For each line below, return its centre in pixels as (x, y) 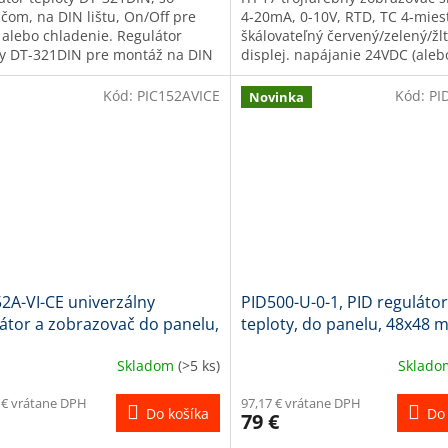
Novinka (276, 96)
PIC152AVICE (178, 95)
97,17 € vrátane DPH (300, 403)
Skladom (147, 365)
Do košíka (177, 414)
